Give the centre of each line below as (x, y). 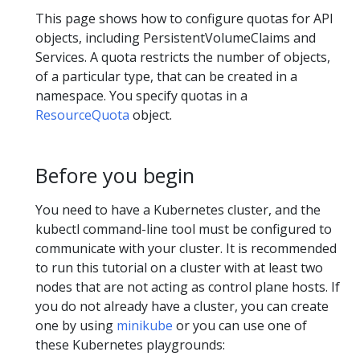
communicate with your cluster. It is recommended (186, 249)
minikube (145, 326)
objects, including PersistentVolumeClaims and (176, 37)
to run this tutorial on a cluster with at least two (179, 268)
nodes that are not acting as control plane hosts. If (188, 287)
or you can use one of (240, 326)
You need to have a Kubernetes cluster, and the (178, 210)
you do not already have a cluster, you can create (182, 307)
